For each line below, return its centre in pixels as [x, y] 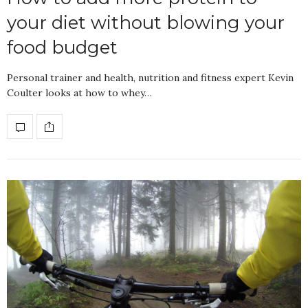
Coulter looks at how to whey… [79, 93]
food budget [62, 48]
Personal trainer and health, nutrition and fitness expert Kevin [150, 78]
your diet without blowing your [146, 23]
